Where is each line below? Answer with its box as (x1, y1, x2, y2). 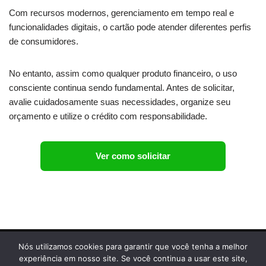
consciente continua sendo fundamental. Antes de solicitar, (9, 82, 235, 93)
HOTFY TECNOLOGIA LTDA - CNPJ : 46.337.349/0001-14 (9, 233, 239, 243)
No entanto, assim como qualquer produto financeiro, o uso (9, 68, 237, 78)
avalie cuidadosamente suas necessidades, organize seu (9, 96, 230, 107)
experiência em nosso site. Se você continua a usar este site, (18, 254, 248, 263)
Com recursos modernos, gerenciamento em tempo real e (9, 7, 234, 18)
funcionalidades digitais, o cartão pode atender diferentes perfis (9, 21, 251, 32)
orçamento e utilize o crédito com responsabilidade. (9, 110, 207, 121)
